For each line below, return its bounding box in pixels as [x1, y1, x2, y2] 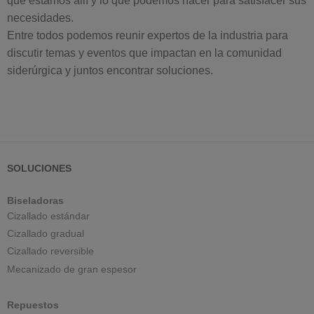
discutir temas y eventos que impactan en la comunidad [7, 47, 282, 59]
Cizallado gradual [7, 228, 84, 240]
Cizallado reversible [7, 245, 94, 257]
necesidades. [7, 12, 74, 24]
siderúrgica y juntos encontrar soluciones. [7, 64, 213, 76]
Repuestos [7, 299, 59, 311]
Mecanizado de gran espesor [7, 263, 137, 275]
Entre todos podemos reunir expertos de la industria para [7, 29, 288, 41]
